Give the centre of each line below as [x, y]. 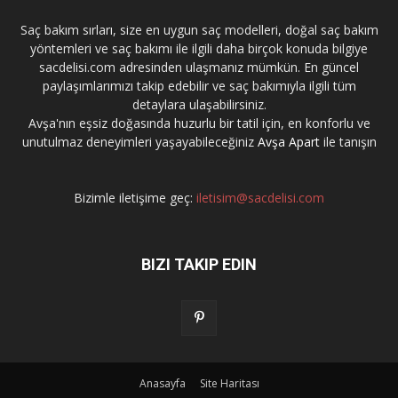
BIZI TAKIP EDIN [199, 265]
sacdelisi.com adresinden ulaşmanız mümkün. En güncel [199, 68]
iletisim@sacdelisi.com [260, 198]
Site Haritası [229, 384]
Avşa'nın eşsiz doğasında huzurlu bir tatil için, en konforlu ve [199, 123]
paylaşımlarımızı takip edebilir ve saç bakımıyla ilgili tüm [199, 86]
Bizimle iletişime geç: [135, 198]
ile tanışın [348, 142]
